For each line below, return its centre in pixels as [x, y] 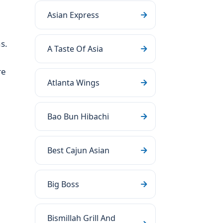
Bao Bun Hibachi [78, 116]
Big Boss [63, 184]
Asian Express [73, 15]
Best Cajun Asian [78, 150]
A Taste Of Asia [75, 49]
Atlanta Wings [73, 83]
